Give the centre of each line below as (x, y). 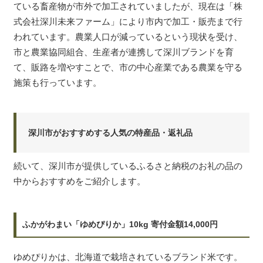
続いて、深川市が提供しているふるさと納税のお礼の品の (128, 166)
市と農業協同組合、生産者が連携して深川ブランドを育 (124, 52)
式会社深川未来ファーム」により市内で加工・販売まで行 (128, 22)
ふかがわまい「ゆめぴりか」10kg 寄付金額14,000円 (120, 224)
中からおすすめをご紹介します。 (80, 181)
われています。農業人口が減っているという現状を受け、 (128, 37)
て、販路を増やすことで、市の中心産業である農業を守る (128, 68)
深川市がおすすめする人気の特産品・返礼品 (110, 132)
